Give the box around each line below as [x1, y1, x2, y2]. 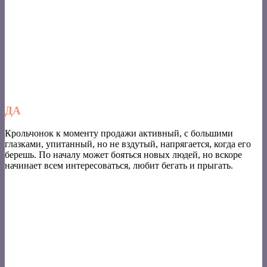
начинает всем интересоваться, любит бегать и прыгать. [5, 160, 233, 171]
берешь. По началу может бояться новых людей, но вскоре [5, 150, 242, 160]
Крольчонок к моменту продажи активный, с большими [5, 128, 233, 139]
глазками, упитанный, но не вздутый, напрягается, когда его [5, 139, 251, 150]
